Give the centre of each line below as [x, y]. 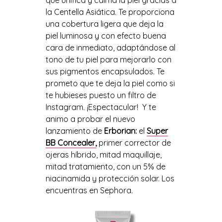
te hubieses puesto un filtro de [101, 95]
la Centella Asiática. [82, 12]
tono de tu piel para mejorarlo [101, 59]
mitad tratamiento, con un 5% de [105, 166]
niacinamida [68, 178]
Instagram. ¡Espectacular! [92, 107]
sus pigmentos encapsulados [99, 71]
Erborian [119, 131]
